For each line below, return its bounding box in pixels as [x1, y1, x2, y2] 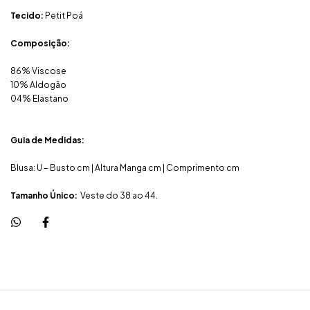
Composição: [10, 38, 70, 49]
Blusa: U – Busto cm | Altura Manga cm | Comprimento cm [10, 163, 239, 174]
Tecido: [10, 10, 44, 21]
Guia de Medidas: [10, 135, 84, 146]
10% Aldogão [10, 80, 66, 91]
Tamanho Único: [10, 190, 77, 201]
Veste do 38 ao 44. [77, 190, 158, 201]
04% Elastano [10, 93, 69, 104]
